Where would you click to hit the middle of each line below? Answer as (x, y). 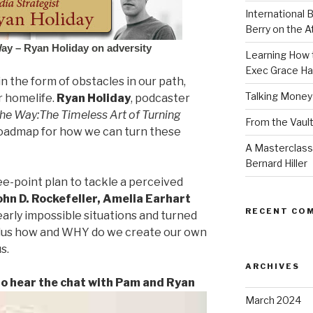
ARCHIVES (272, 266)
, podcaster (160, 98)
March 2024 (273, 300)
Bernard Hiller (276, 163)
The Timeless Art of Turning (110, 115)
